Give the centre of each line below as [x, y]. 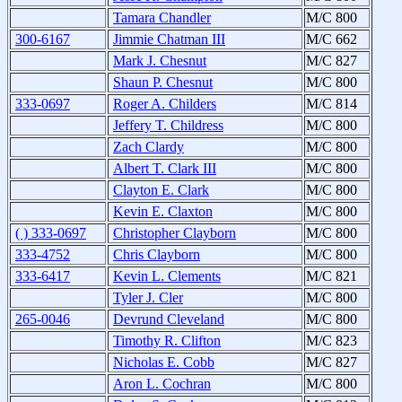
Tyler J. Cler [148, 298]
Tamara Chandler [162, 18]
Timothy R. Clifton [167, 341]
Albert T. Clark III [165, 169]
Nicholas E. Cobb [164, 363]
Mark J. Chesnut [160, 61]
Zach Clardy [149, 147]
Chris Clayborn [157, 255]
